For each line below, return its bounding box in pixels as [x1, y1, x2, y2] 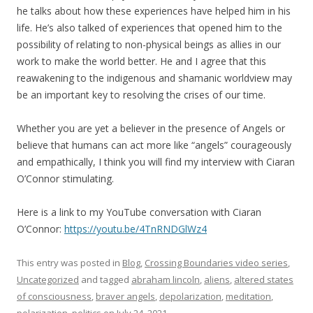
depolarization [159, 290, 221, 303]
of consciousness [17, 290, 92, 303]
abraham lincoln [131, 273, 200, 286]
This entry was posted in [17, 256, 122, 269]
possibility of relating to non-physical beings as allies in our [17, 38, 281, 51]
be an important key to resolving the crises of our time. [17, 88, 265, 101]
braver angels [96, 290, 155, 303]
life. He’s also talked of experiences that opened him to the [17, 21, 282, 34]
